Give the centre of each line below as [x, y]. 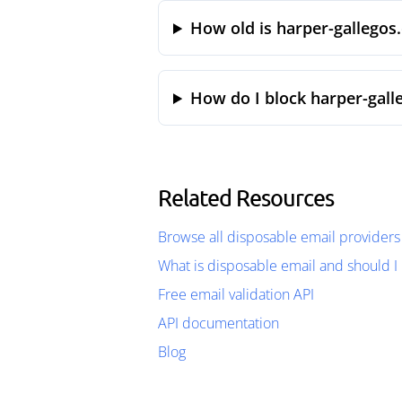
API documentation [218, 323]
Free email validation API [236, 294]
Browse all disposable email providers [279, 237]
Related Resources [246, 197]
